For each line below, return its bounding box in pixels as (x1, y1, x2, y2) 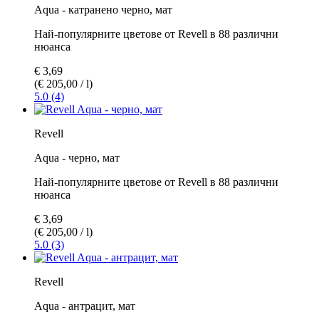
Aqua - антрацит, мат (34, 299, 135, 312)
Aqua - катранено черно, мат (34, 3, 172, 16)
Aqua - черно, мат (34, 151, 120, 164)
